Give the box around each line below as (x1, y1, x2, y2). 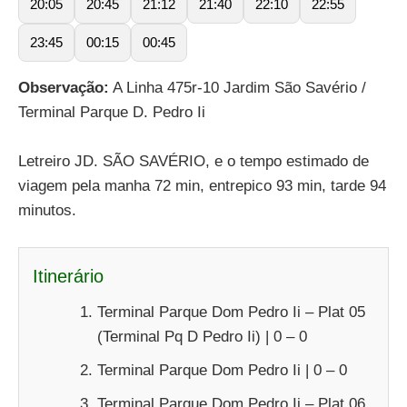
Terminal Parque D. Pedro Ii (18, 103, 205, 121)
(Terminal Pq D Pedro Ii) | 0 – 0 (97, 328, 307, 345)
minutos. (18, 201, 76, 219)
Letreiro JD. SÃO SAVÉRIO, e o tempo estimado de (18, 152, 369, 170)
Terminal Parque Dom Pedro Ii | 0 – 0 (97, 362, 347, 379)
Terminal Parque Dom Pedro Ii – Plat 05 (97, 303, 365, 321)
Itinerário (33, 266, 104, 286)
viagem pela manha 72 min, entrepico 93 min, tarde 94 (18, 176, 386, 194)
